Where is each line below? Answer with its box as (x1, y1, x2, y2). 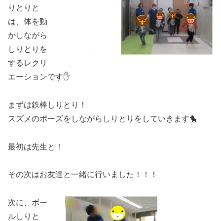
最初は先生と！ (8, 142, 63, 151)
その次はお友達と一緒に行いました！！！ (8, 170, 158, 179)
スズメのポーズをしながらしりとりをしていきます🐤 (8, 114, 197, 123)
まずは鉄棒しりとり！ (8, 100, 87, 109)
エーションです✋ (8, 72, 70, 81)
